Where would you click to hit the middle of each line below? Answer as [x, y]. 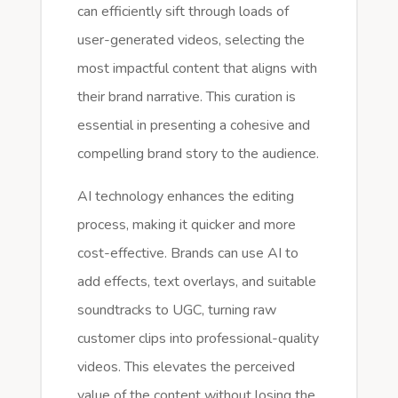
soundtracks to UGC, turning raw [176, 310]
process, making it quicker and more [186, 224]
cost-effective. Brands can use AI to [187, 253]
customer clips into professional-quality [198, 338]
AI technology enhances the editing [185, 196]
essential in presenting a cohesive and [193, 125]
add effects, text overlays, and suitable [196, 281]
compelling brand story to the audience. [198, 153]
